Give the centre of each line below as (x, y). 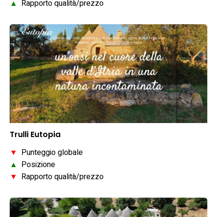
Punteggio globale (50, 153)
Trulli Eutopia (35, 135)
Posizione (36, 165)
